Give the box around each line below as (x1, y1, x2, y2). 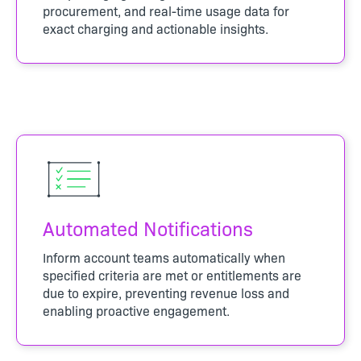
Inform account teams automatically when (43, 247, 285, 266)
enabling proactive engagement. (43, 301, 230, 319)
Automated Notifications (43, 214, 253, 241)
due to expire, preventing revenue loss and (43, 283, 289, 301)
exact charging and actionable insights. (43, 19, 268, 37)
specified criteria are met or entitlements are (43, 265, 301, 284)
